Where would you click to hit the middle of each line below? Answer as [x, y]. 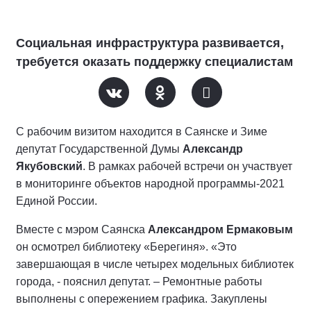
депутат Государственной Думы [99, 149]
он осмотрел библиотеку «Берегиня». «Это [126, 247]
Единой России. [57, 201]
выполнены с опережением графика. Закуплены [142, 299]
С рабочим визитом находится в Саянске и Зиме [142, 132]
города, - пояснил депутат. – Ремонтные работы [139, 282]
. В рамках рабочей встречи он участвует [187, 167]
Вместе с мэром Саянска [82, 230]
